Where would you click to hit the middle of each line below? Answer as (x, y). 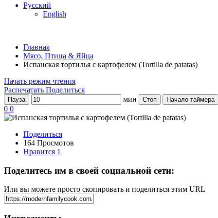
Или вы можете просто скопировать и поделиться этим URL (105, 189)
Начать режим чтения (40, 81)
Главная (36, 47)
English (54, 14)
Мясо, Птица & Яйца (58, 56)
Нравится (40, 152)
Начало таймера (191, 100)
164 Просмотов (49, 143)
